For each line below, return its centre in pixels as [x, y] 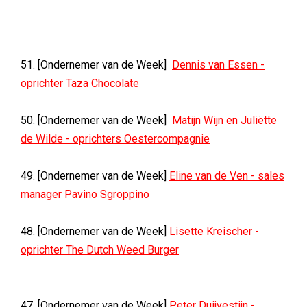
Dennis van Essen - [218, 65]
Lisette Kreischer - [214, 231]
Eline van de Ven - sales [227, 176]
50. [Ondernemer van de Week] [96, 120]
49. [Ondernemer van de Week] [95, 176]
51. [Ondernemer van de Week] [96, 65]
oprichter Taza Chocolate [80, 83]
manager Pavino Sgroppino [85, 194]
